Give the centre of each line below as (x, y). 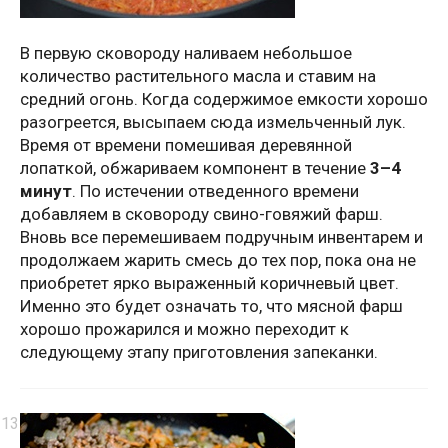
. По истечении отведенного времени (215, 191)
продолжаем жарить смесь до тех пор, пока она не (218, 260)
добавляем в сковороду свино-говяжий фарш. (201, 214)
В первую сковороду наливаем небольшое (186, 53)
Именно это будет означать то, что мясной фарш (211, 306)
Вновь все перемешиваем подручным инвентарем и (221, 237)
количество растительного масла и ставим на (198, 76)
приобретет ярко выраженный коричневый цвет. (209, 283)
